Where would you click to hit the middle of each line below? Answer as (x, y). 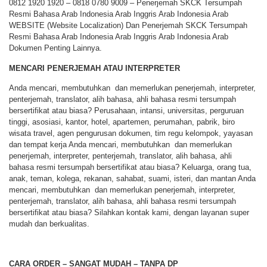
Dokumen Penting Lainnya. (55, 48)
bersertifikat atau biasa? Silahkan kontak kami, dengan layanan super (129, 213)
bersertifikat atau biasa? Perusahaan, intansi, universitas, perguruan (126, 111)
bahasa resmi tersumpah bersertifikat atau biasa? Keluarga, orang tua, (130, 167)
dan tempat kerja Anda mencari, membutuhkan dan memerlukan (120, 145)
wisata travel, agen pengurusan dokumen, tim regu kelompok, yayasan (131, 133)
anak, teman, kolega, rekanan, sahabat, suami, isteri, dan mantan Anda (132, 179)
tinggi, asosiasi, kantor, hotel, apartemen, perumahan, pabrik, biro (122, 122)
